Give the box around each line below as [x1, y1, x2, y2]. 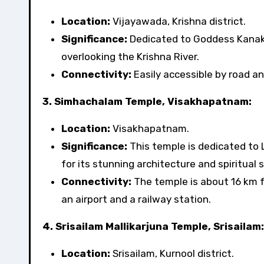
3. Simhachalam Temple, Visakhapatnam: [42, 95, 252, 107]
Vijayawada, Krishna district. [110, 15, 246, 27]
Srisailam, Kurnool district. [110, 247, 234, 259]
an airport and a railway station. [61, 193, 211, 205]
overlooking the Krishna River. [61, 51, 199, 62]
